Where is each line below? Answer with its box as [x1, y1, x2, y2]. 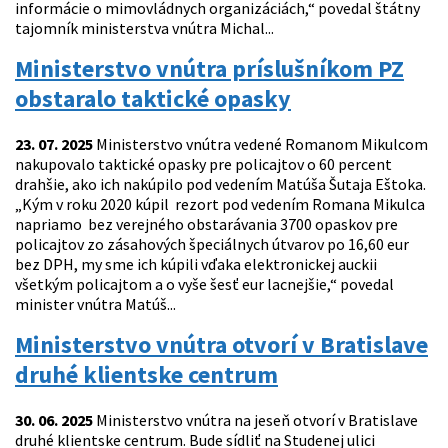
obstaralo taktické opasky [15, 83, 291, 115]
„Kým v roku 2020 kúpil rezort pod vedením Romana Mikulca [15, 194, 428, 215]
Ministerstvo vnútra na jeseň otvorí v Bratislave [93, 410, 418, 431]
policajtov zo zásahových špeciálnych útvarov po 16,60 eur [15, 234, 409, 255]
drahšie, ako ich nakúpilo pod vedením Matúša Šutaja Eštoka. [15, 174, 426, 195]
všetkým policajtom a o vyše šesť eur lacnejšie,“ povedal [15, 274, 394, 295]
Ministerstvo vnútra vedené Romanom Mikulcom [93, 134, 428, 155]
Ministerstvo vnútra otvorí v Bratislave [15, 329, 428, 361]
